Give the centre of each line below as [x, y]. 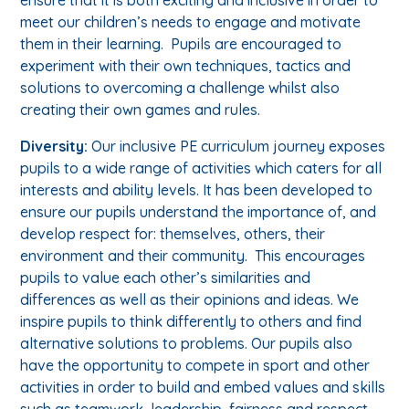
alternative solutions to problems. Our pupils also [187, 343]
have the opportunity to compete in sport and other [195, 365]
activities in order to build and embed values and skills [203, 387]
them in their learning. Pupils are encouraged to [181, 43]
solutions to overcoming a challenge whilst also [180, 87]
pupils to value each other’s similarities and [166, 277]
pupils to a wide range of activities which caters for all [201, 168]
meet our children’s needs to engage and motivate [191, 21]
